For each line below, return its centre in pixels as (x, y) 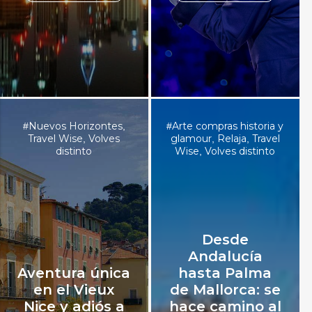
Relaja (232, 139)
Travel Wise (56, 139)
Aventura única (74, 273)
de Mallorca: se (225, 290)
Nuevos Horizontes (75, 126)
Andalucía (225, 257)
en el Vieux (74, 290)
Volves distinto (240, 151)
